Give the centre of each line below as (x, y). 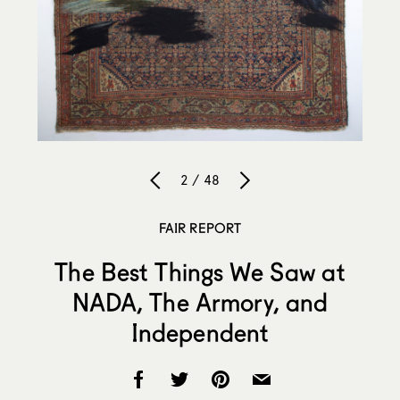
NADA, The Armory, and (200, 302)
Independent (200, 333)
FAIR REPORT (200, 228)
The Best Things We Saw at (200, 272)
